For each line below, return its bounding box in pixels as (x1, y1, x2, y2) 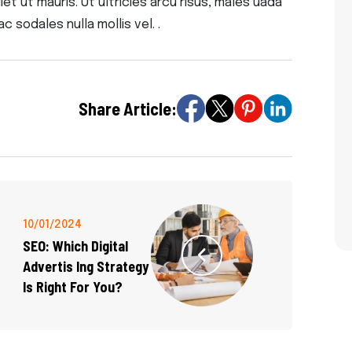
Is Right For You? (23, 278, 123, 296)
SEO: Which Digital (23, 237, 128, 255)
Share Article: (79, 98, 177, 119)
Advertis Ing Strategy (23, 258, 148, 276)
